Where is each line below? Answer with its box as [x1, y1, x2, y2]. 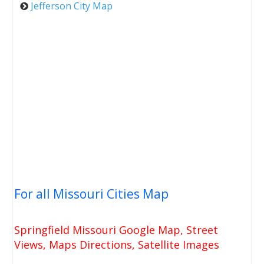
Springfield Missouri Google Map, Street [14, 222, 218, 237]
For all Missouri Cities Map [14, 185, 169, 202]
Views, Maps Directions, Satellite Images [14, 237, 219, 252]
